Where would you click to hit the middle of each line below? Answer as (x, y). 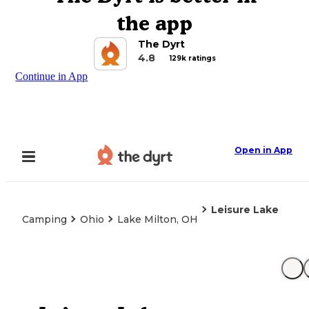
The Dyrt (161, 44)
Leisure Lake (245, 210)
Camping (44, 219)
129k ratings (192, 58)
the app (154, 23)
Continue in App (52, 76)
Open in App (263, 150)
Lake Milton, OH (158, 219)
